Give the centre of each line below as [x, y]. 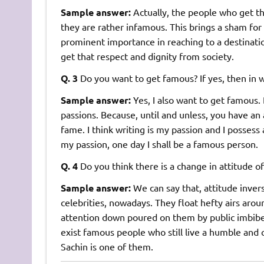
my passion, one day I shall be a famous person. [159, 144]
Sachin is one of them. [107, 247]
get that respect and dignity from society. [147, 56]
